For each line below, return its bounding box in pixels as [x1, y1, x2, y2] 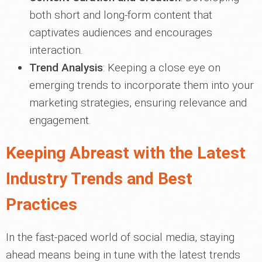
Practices [6, 195, 77, 215]
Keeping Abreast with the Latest [6, 143, 246, 163]
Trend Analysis [29, 61, 103, 75]
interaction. [29, 43, 83, 57]
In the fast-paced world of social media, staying [6, 230, 235, 244]
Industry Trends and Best [6, 169, 192, 189]
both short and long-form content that [29, 8, 212, 22]
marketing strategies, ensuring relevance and [29, 96, 247, 110]
